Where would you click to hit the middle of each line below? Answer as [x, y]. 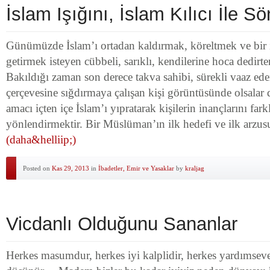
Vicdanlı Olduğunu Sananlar [122, 224]
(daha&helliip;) [41, 140]
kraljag [195, 168]
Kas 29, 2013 [71, 168]
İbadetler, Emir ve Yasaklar [136, 168]
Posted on [37, 168]
